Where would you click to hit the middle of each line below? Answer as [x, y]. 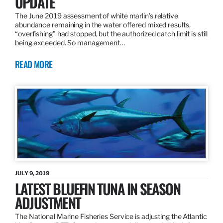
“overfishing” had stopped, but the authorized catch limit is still [111, 34]
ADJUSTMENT [48, 203]
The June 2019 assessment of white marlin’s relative [97, 16]
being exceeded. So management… [70, 43]
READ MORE [34, 64]
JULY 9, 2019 [32, 173]
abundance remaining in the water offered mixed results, [103, 25]
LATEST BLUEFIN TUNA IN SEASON [98, 189]
